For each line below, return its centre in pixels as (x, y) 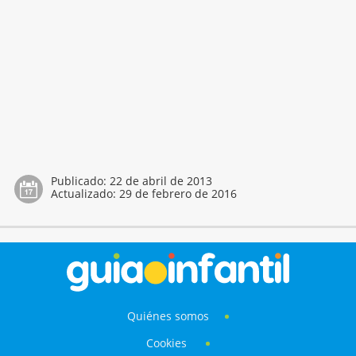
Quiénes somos (168, 316)
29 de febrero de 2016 (178, 193)
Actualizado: (85, 193)
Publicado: (80, 180)
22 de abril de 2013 (161, 180)
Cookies (168, 342)
